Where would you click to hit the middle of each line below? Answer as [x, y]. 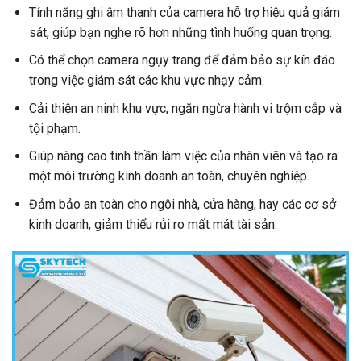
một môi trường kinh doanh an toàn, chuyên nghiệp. [169, 176]
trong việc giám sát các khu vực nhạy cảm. [146, 81]
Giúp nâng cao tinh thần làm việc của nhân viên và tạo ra [183, 156]
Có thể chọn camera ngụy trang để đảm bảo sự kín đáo [182, 60]
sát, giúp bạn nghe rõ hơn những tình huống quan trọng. [180, 32]
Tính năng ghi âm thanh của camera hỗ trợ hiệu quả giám [184, 12]
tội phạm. [54, 128]
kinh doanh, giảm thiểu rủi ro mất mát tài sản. [153, 224]
